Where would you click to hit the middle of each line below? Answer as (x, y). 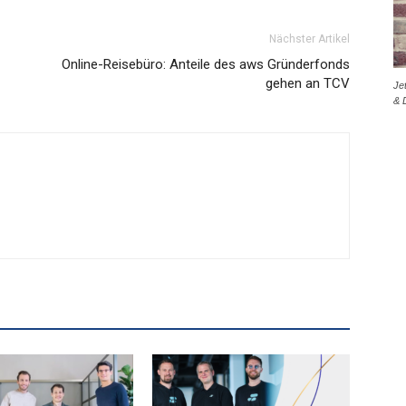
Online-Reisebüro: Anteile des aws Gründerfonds (206, 64)
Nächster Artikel (309, 39)
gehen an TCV (308, 83)
